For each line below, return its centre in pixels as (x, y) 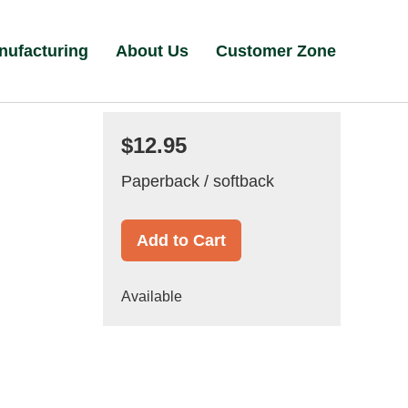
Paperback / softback (197, 181)
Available (151, 296)
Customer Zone (276, 51)
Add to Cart (181, 240)
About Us (153, 51)
